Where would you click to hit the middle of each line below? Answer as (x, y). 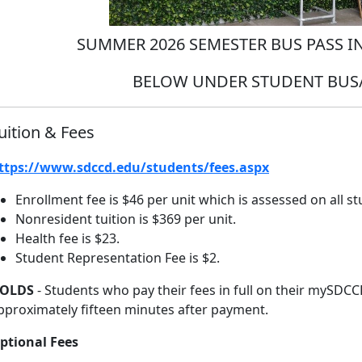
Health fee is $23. (67, 238)
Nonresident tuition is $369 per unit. (127, 219)
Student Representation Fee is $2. (118, 258)
